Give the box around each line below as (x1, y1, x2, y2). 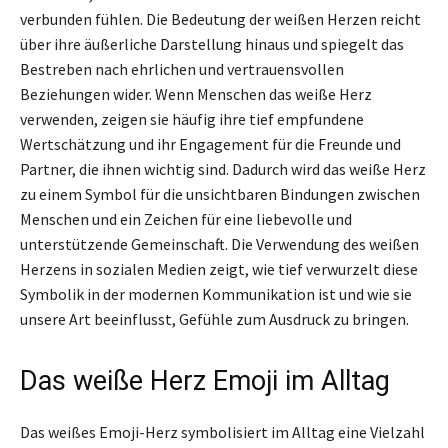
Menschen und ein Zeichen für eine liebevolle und (20, 208, 352, 229)
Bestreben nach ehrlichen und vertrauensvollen (20, 58, 344, 79)
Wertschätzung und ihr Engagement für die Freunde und (20, 133, 401, 154)
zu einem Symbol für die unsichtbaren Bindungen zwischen (20, 183, 420, 204)
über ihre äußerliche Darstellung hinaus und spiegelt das (20, 33, 404, 54)
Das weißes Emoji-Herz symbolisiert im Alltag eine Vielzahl (20, 421, 425, 442)
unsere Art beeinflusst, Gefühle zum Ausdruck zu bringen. (20, 308, 409, 329)
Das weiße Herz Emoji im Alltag (20, 364, 390, 397)
